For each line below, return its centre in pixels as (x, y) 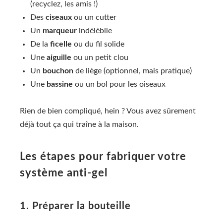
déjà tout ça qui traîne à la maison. (79, 125)
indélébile (94, 30)
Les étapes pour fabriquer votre (103, 157)
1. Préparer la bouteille (75, 206)
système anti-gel (64, 173)
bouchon (58, 71)
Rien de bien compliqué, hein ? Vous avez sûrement (108, 111)
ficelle (61, 44)
